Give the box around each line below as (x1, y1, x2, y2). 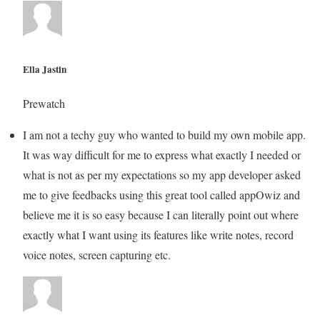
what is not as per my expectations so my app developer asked (23, 166, 301, 182)
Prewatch (23, 95, 65, 111)
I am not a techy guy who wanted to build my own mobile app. (23, 126, 306, 142)
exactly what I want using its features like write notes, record (23, 226, 294, 242)
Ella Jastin (23, 61, 66, 76)
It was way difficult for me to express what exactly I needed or (23, 146, 301, 162)
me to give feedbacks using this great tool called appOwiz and (23, 186, 300, 202)
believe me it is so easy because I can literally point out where (23, 206, 299, 222)
